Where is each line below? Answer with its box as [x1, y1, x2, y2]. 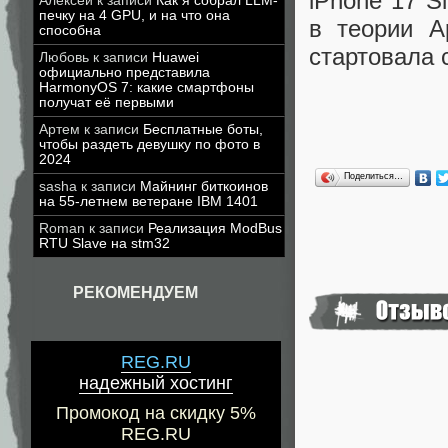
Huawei [152, 50, 199, 65]
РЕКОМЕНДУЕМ [73, 284, 198, 301]
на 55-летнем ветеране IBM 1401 [39, 194, 258, 209]
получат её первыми [39, 95, 174, 110]
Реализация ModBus [148, 221, 282, 236]
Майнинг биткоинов [140, 179, 268, 194]
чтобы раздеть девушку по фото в [39, 137, 260, 152]
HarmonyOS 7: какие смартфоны [39, 80, 254, 95]
